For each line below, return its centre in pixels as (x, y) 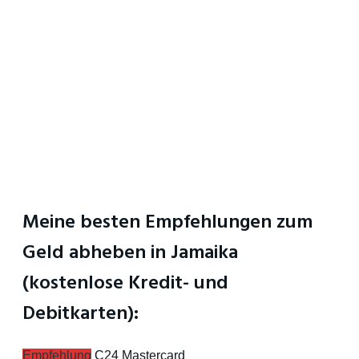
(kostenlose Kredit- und (125, 283)
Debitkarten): (81, 314)
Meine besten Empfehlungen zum (167, 222)
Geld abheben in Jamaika (130, 253)
